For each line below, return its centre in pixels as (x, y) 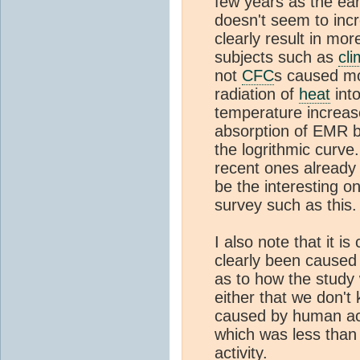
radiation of (257, 94)
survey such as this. (286, 205)
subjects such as (276, 57)
